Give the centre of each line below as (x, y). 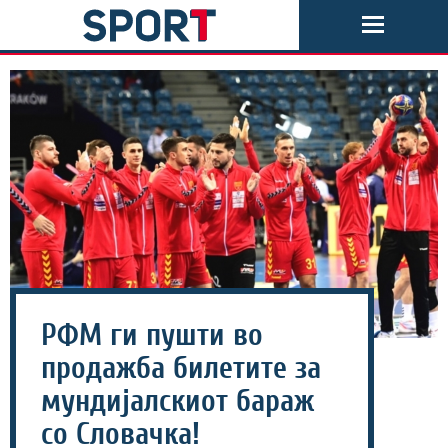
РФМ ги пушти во (152, 335)
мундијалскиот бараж (177, 401)
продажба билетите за (181, 368)
